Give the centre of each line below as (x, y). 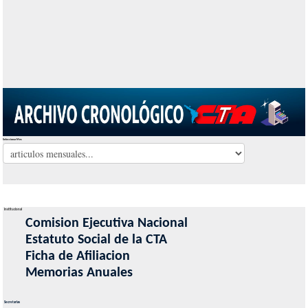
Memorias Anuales (79, 273)
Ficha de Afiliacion (77, 257)
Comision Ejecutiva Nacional (106, 224)
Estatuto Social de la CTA (96, 240)
